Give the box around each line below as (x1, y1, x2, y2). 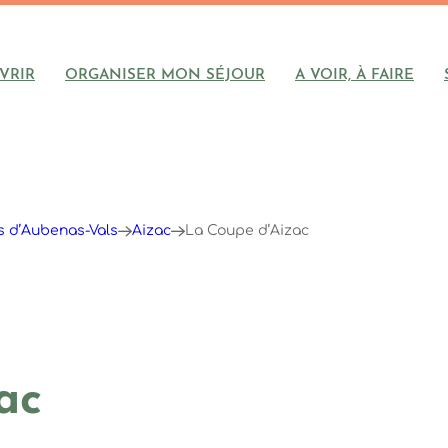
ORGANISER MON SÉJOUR (65, 67, 265, 83)
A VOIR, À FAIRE (295, 67, 414, 83)
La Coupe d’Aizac (184, 223, 309, 238)
